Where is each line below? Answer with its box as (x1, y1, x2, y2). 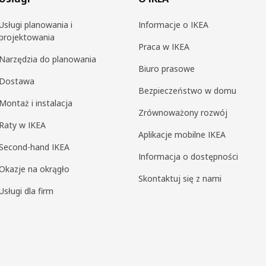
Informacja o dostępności (138, 151, 238, 162)
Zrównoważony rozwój (138, 107, 227, 118)
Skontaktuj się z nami (138, 173, 221, 184)
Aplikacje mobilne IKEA (138, 129, 226, 140)
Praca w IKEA (138, 41, 189, 52)
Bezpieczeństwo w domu (138, 85, 236, 96)
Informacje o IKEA (138, 19, 208, 30)
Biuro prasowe (138, 63, 195, 74)
